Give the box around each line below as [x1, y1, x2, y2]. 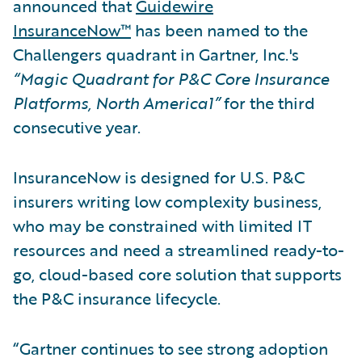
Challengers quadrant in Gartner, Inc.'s [13, 41, 299, 66]
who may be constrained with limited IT [13, 213, 312, 238]
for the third [220, 90, 315, 115]
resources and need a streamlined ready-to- [13, 237, 344, 262]
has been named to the [131, 17, 308, 42]
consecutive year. [13, 114, 141, 139]
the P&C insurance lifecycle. [13, 285, 221, 310]
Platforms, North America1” [13, 90, 220, 115]
